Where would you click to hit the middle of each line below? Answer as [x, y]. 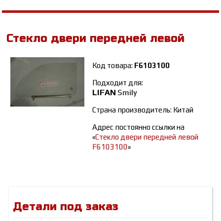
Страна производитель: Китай [143, 110]
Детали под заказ [66, 207]
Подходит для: [118, 83]
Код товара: [113, 65]
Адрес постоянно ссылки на [139, 127]
